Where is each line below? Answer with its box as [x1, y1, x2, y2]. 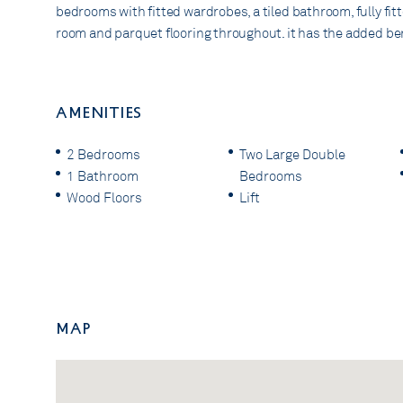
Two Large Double [238, 146, 345, 163]
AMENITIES [56, 103, 142, 122]
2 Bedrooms [67, 146, 140, 163]
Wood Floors [67, 189, 142, 206]
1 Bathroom [67, 167, 139, 184]
